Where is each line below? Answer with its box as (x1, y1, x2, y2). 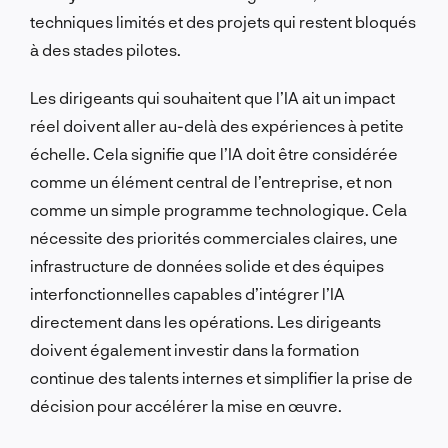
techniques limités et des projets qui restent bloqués (30, 11, 416, 31)
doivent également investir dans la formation (30, 339, 359, 359)
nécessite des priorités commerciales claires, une (30, 227, 398, 247)
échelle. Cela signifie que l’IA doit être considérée (30, 143, 398, 163)
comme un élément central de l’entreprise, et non (30, 171, 392, 191)
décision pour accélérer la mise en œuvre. (30, 395, 342, 415)
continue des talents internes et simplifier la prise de (30, 367, 413, 387)
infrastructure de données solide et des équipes (30, 255, 384, 275)
